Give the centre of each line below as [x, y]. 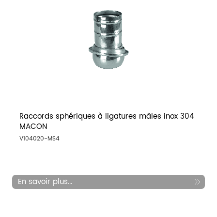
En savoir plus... [45, 182]
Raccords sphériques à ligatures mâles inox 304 [107, 117]
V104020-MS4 [39, 139]
